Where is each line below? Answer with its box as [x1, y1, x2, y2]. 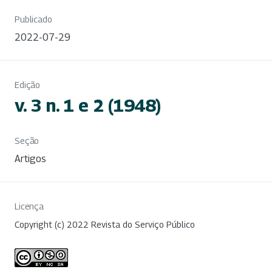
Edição [15, 79, 41, 90]
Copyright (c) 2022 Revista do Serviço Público [15, 219, 195, 229]
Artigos [15, 152, 46, 165]
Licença [15, 200, 44, 211]
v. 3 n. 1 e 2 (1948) [15, 94, 161, 116]
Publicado [15, 13, 52, 24]
